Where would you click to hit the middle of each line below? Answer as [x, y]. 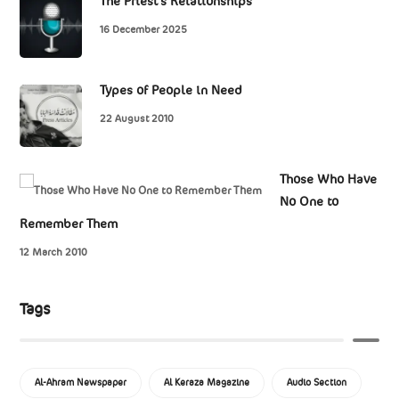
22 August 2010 [137, 119]
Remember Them [69, 224]
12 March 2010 [54, 252]
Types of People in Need [171, 91]
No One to [309, 202]
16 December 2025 [144, 30]
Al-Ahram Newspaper [81, 383]
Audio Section [317, 383]
